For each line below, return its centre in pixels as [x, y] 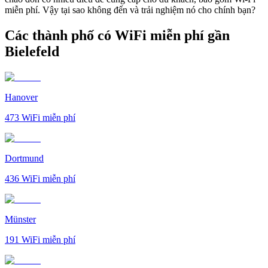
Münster [20, 219]
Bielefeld [32, 51]
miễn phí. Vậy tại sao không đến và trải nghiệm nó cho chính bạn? [130, 10]
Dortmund [24, 158]
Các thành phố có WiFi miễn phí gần [117, 35]
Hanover [21, 97]
